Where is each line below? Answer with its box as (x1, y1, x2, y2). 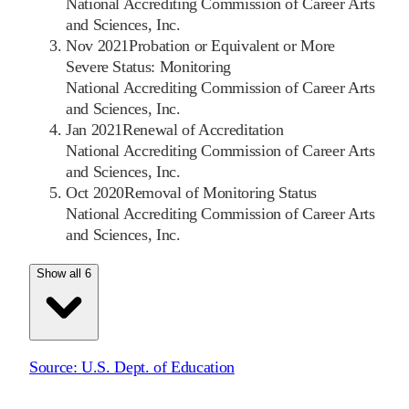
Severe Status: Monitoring (66, 58, 231, 77)
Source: (29, 358, 82, 377)
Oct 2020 (66, 184, 125, 203)
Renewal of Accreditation (122, 121, 284, 140)
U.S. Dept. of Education (81, 358, 235, 377)
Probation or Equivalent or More (129, 37, 335, 56)
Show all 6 (37, 267, 91, 281)
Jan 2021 (66, 121, 123, 140)
